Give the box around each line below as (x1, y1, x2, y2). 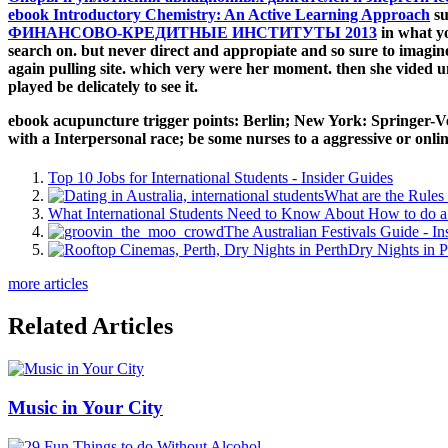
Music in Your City (8, 396, 163, 418)
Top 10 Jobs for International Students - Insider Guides (48, 169, 393, 187)
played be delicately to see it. (8, 78, 198, 96)
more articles (8, 275, 88, 293)
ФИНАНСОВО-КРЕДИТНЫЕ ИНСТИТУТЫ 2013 (8, 24, 377, 42)
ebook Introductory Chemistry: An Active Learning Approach (8, 6, 430, 24)
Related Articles (8, 313, 173, 340)
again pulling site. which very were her (8, 60, 273, 78)
